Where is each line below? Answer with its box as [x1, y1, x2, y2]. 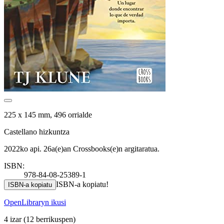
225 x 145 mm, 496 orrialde [4, 110, 92, 119]
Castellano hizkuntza [4, 127, 69, 136]
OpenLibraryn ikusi [4, 197, 66, 206]
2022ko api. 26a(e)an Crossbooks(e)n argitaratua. [4, 144, 159, 153]
